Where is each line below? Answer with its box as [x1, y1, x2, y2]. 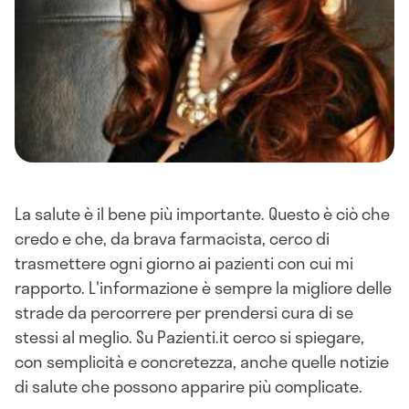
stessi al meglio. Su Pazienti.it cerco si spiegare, [15, 324, 364, 350]
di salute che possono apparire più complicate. [15, 373, 362, 399]
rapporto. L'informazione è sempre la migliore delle [15, 275, 392, 300]
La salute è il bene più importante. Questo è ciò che [15, 201, 390, 226]
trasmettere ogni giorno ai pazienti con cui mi [15, 250, 353, 276]
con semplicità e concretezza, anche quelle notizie [15, 349, 389, 374]
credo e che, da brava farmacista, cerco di [15, 225, 330, 251]
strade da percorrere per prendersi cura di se [15, 299, 353, 325]
